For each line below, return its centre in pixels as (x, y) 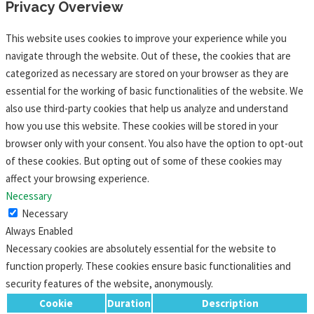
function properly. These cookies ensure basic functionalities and (148, 266)
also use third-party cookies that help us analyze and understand (147, 108)
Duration (129, 303)
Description (230, 303)
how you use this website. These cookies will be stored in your (142, 126)
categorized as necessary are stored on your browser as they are (147, 73)
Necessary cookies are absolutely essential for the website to (141, 248)
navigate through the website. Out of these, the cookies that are (148, 56)
